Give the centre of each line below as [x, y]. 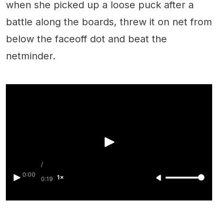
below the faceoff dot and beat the [86, 39]
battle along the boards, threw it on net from [109, 22]
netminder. [31, 56]
